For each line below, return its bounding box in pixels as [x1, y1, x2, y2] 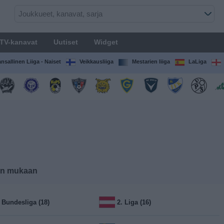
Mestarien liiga [131, 58, 170, 64]
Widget [93, 38, 118, 46]
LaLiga [188, 58, 206, 64]
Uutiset [53, 38, 78, 46]
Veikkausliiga [79, 58, 113, 64]
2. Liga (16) [117, 198, 151, 206]
